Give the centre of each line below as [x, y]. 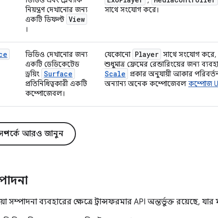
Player [147, 54]
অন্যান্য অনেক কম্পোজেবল [146, 83]
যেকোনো [118, 54]
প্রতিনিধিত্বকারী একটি [56, 83]
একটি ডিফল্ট [46, 19]
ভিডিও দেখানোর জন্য [56, 54]
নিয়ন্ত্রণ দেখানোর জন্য [56, 9]
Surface [58, 73]
